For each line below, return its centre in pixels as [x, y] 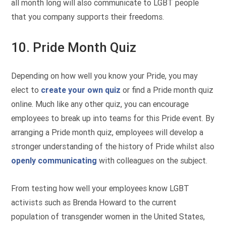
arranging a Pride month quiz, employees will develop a [107, 132]
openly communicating [54, 160]
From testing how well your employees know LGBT [100, 188]
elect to [26, 90]
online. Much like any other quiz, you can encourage [100, 104]
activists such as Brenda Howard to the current [94, 202]
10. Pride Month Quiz [74, 48]
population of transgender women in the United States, [108, 216]
